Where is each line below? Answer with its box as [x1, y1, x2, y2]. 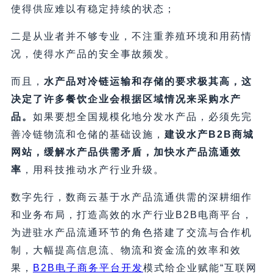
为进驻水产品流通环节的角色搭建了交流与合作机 [10, 227, 252, 238]
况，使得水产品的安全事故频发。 [10, 49, 175, 60]
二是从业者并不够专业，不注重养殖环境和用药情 [10, 31, 252, 42]
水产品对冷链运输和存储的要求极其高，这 [43, 76, 252, 87]
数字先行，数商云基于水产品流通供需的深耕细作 [10, 192, 252, 203]
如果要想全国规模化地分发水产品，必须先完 [32, 112, 252, 122]
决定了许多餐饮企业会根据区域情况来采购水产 [10, 94, 241, 105]
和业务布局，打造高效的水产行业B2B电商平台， [10, 210, 253, 221]
